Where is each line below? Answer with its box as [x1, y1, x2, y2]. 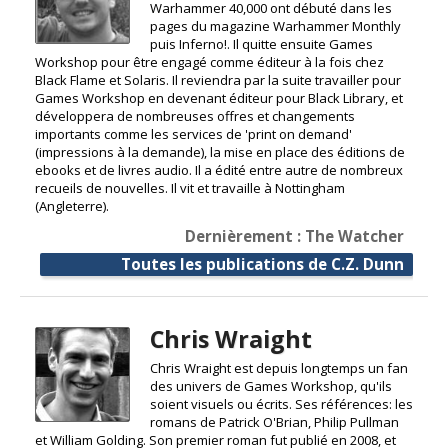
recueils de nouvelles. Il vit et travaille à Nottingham [35, 179, 345, 198]
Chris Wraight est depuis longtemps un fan [149, 359, 408, 378]
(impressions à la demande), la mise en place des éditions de [35, 143, 405, 162]
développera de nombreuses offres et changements [35, 107, 355, 126]
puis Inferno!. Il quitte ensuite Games [149, 35, 373, 54]
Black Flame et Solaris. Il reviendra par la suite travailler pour [35, 71, 401, 90]
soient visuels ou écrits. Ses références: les [149, 395, 413, 414]
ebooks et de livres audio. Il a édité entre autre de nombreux [35, 161, 403, 180]
